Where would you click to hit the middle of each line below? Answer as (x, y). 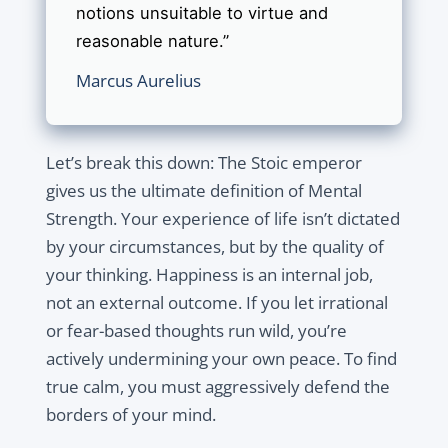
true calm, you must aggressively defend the (217, 387)
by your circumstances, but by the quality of (214, 247)
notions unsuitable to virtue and (201, 13)
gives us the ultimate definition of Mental (203, 191)
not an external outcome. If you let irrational (216, 303)
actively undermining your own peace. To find (221, 359)
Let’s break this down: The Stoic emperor (203, 163)
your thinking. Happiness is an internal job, (209, 275)
